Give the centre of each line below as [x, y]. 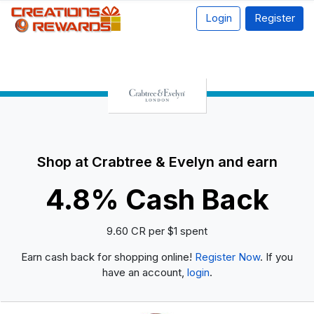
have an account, [144, 272]
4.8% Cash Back [157, 200]
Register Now [227, 257]
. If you [277, 257]
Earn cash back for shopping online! [108, 257]
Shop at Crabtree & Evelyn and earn [157, 162]
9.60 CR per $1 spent [157, 231]
